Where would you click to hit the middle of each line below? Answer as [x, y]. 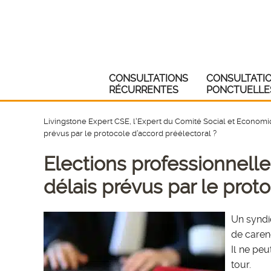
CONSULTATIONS [149, 78]
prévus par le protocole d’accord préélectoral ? [130, 133]
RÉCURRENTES [144, 90]
